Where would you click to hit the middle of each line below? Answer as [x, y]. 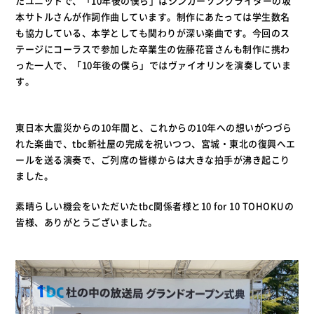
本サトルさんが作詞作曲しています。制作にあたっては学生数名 [153, 17]
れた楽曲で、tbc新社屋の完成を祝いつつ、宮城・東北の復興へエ [156, 144]
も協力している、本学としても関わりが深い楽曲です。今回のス [153, 33]
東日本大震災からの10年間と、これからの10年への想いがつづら [154, 128]
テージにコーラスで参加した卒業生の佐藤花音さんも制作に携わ [153, 49]
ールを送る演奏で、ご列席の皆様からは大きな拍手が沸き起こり [153, 160]
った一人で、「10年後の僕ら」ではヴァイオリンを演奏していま [153, 65]
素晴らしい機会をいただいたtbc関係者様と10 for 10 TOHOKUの [155, 206]
